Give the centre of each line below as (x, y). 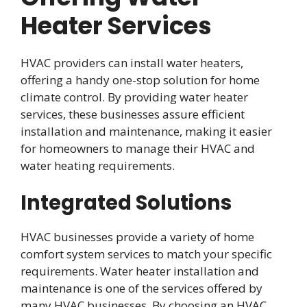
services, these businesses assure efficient (133, 114)
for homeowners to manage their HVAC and (138, 148)
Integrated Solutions (126, 203)
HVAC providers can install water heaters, (132, 62)
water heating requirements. (98, 165)
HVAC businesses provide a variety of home (137, 237)
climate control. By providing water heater (134, 97)
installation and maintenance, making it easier (146, 131)
